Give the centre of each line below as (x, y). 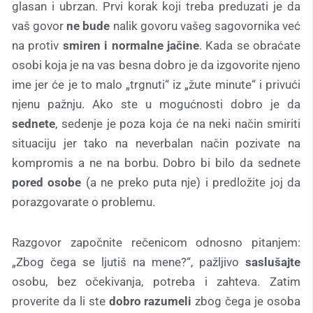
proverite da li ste (60, 301)
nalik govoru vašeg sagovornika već (205, 26)
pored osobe (47, 183)
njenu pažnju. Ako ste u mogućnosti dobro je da (156, 104)
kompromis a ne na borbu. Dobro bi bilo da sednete (156, 163)
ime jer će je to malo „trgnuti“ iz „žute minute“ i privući (156, 85)
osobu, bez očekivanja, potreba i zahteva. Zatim (156, 281)
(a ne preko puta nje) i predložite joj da (191, 183)
